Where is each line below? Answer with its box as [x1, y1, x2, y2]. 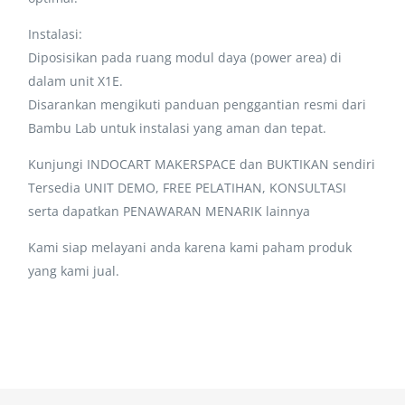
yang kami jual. [28, 261, 120, 279]
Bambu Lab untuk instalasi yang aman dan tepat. [28, 118, 327, 137]
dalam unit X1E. [28, 71, 124, 89]
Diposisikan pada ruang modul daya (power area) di [28, 48, 343, 66]
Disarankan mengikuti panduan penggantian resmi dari [28, 95, 367, 113]
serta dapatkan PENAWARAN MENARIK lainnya [28, 202, 311, 220]
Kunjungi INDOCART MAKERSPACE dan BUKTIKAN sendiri [28, 155, 376, 173]
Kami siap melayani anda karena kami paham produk [28, 238, 353, 256]
